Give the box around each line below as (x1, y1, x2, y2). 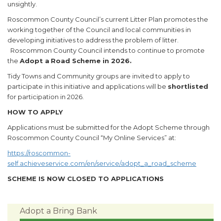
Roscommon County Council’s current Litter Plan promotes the (7, 15, 208, 23)
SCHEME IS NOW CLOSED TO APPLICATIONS (7, 174, 164, 183)
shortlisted (168, 82, 208, 90)
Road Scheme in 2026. (51, 56, 132, 65)
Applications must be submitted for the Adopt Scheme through (7, 123, 210, 131)
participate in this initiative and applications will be (7, 82, 168, 90)
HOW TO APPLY (7, 108, 63, 116)
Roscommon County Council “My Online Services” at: (7, 133, 176, 142)
